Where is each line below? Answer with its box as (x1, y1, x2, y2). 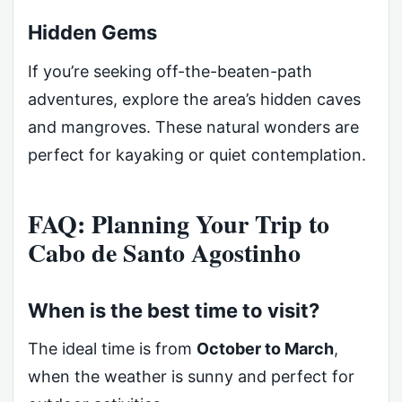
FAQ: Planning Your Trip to (28, 205, 329, 242)
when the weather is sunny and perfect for (28, 367, 354, 387)
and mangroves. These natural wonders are (28, 117, 359, 136)
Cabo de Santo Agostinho (28, 233, 301, 271)
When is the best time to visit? (28, 298, 319, 322)
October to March (197, 339, 334, 359)
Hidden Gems (28, 21, 157, 45)
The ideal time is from (28, 339, 197, 359)
